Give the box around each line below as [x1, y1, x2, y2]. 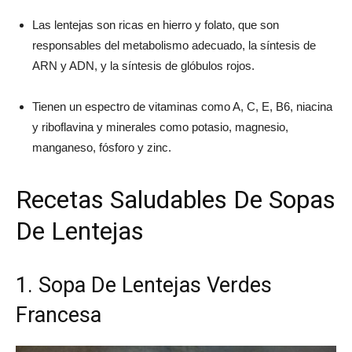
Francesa [16, 302, 101, 328]
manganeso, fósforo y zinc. [32, 140, 171, 154]
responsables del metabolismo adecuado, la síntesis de [32, 38, 316, 52]
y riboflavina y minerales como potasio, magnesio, [32, 119, 288, 134]
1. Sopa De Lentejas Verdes [16, 272, 272, 298]
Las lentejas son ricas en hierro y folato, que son [32, 17, 279, 31]
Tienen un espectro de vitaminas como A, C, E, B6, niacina [32, 99, 332, 113]
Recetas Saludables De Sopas [16, 184, 335, 214]
